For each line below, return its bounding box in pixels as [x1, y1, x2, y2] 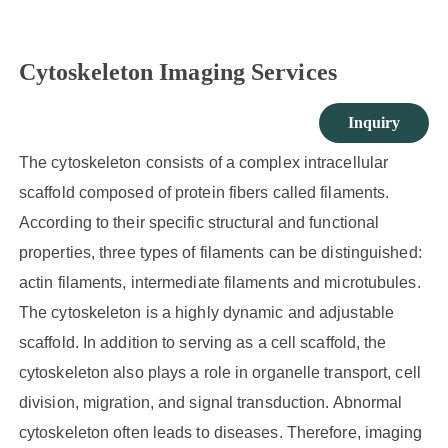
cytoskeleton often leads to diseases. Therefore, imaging [18, 423, 423, 441]
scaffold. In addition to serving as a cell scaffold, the [18, 333, 387, 351]
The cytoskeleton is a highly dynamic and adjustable [18, 303, 395, 321]
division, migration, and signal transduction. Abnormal [18, 393, 403, 411]
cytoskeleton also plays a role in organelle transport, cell [18, 363, 421, 381]
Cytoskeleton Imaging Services [18, 58, 337, 85]
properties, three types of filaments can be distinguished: [18, 243, 422, 261]
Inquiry [347, 113, 401, 131]
